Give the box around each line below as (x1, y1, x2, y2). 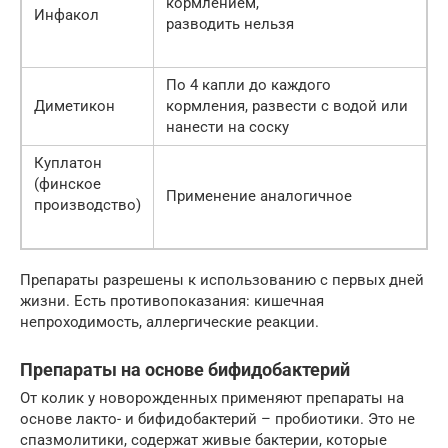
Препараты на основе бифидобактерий (20, 359, 350, 381)
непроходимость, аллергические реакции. (20, 313, 319, 332)
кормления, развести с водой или (166, 97, 408, 116)
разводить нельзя (166, 15, 294, 34)
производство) (34, 196, 141, 215)
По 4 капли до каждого (166, 76, 331, 95)
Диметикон (34, 97, 115, 116)
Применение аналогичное (166, 187, 352, 206)
